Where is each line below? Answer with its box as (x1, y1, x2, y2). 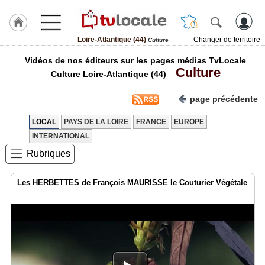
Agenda (4, 232, 30, 240)
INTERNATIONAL (32, 132, 89, 140)
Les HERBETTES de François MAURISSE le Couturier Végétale (17, 178, 247, 187)
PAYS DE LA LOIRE (64, 118, 128, 126)
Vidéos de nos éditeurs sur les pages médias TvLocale (25, 56, 246, 65)
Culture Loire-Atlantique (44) (50, 69, 169, 79)
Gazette (4, 254, 30, 263)
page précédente (190, 94, 258, 104)
